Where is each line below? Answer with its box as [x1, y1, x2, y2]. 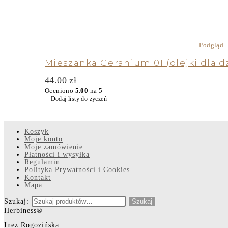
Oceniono [45, 87, 75, 95]
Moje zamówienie [24, 143, 83, 151]
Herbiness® [4, 207, 43, 215]
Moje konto [24, 135, 63, 144]
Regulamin [24, 158, 60, 166]
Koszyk [24, 128, 49, 136]
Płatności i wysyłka [24, 151, 90, 159]
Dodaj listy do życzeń [50, 96, 107, 103]
